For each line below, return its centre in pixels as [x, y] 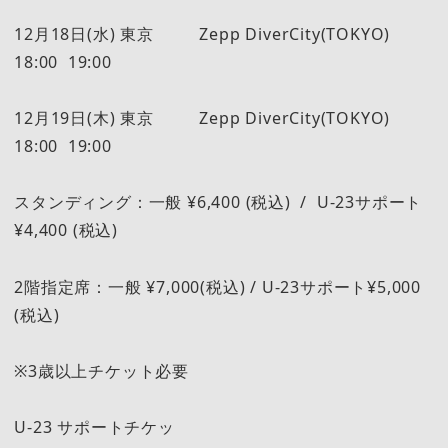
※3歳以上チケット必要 [101, 370]
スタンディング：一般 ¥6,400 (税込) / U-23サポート [218, 202]
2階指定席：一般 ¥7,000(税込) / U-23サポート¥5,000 [217, 286]
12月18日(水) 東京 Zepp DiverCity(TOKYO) [216, 33]
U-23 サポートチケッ [94, 427]
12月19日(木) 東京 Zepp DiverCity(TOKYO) [216, 117]
